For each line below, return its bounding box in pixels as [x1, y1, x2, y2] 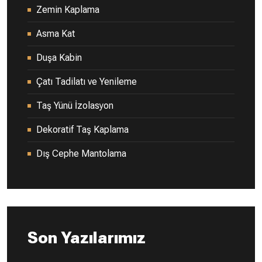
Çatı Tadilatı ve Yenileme [36, 75, 137, 87]
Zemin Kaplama [36, 4, 99, 15]
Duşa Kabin [36, 51, 82, 63]
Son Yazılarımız [27, 227, 146, 247]
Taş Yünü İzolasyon [36, 99, 113, 111]
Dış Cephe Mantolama [36, 147, 126, 159]
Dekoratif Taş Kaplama [36, 123, 129, 135]
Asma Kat [36, 27, 75, 39]
